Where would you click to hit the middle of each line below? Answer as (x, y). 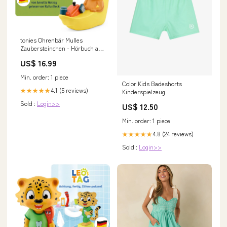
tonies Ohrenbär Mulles (51, 40)
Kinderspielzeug (144, 92)
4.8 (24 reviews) (173, 134)
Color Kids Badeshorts (152, 84)
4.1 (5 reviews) (69, 90)
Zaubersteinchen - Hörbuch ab (61, 48)
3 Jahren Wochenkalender (55, 56)
